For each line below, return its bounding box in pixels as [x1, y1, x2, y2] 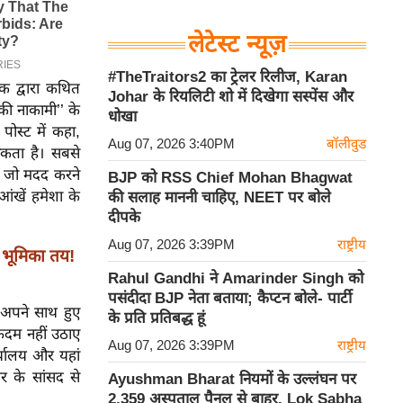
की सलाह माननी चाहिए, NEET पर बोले [108, 189, 331, 207]
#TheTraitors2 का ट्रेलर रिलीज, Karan [108, 68, 347, 86]
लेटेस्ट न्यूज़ [188, 31, 286, 58]
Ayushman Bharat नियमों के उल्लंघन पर [108, 371, 356, 389]
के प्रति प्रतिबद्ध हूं [108, 309, 205, 327]
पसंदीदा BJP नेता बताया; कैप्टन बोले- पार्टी [108, 290, 352, 308]
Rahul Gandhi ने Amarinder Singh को [108, 270, 363, 288]
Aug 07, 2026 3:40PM [108, 136, 235, 152]
